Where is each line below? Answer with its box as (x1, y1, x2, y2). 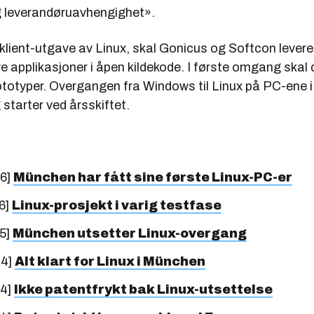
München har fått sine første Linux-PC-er (13, 170, 292, 184)
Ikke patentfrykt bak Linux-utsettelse (14, 282, 273, 296)
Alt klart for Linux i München (15, 254, 205, 268)
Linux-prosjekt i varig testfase (12, 198, 221, 212)
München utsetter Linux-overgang (13, 226, 247, 240)
